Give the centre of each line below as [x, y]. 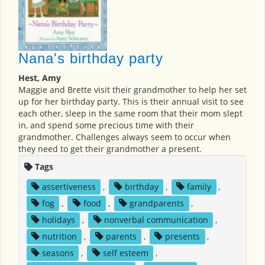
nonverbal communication [156, 219]
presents [183, 236]
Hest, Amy [40, 77]
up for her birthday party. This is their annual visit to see [131, 101]
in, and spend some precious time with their [106, 125]
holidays [58, 219]
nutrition [59, 236]
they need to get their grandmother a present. [110, 148]
